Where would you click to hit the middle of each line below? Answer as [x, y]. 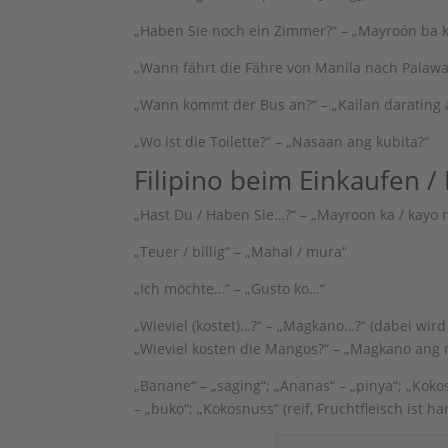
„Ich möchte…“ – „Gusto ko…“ [230, 288]
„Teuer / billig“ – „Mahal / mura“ [241, 251]
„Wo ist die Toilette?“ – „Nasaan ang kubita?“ [282, 141]
